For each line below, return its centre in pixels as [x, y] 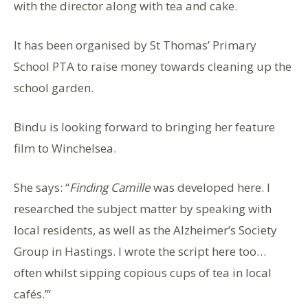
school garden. [54, 87]
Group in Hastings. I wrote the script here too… [140, 251]
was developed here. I [210, 187]
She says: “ [42, 187]
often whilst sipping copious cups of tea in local [143, 272]
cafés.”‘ [32, 294]
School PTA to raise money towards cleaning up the [153, 66]
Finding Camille [110, 187]
